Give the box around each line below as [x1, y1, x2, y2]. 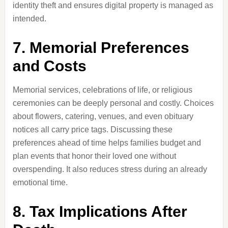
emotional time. [12, 178, 68, 187]
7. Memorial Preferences [12, 39, 189, 56]
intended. [12, 14, 46, 23]
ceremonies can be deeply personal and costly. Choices [12, 99, 214, 107]
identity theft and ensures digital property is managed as [12, 1, 213, 10]
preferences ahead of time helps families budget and [12, 138, 201, 147]
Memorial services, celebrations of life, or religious [12, 85, 192, 94]
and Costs [12, 58, 87, 74]
